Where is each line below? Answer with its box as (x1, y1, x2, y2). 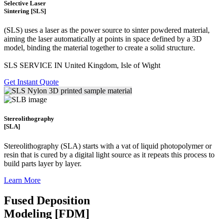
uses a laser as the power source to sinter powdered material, (24, 26, 210, 35)
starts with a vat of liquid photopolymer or (83, 141, 212, 150)
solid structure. (150, 44, 195, 52)
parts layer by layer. (22, 159, 82, 168)
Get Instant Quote (4, 78, 59, 87)
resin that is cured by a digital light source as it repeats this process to (4, 150, 215, 159)
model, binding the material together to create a (4, 44, 150, 52)
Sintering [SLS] (4, 7, 46, 15)
